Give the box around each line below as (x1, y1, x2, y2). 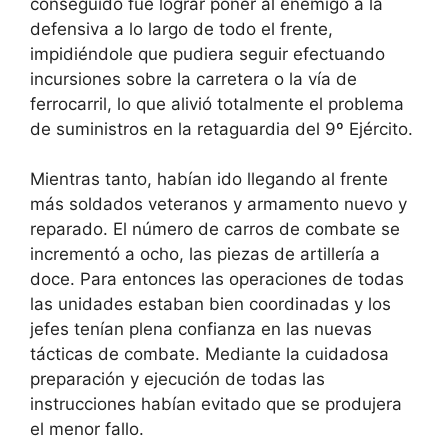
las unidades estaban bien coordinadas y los (30, 294, 391, 315)
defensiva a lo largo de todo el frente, (30, 18, 333, 39)
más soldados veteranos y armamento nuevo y (30, 194, 407, 215)
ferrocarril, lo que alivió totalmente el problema (30, 93, 404, 114)
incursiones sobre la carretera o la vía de (30, 68, 357, 89)
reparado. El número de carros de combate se (30, 219, 400, 240)
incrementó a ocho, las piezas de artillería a (30, 244, 380, 265)
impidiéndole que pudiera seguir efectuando (30, 43, 385, 64)
